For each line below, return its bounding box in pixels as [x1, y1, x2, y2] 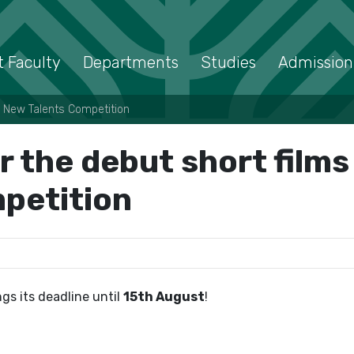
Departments [83, 53, 179, 72]
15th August [122, 289, 205, 304]
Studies [201, 53, 256, 72]
